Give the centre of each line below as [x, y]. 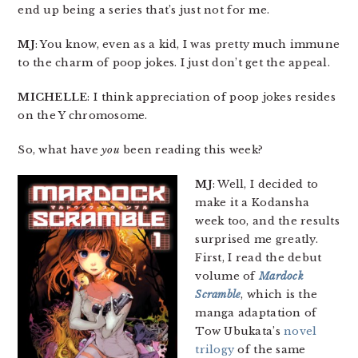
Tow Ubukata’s [240, 331]
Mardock [281, 276]
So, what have [60, 150]
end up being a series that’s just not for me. [144, 10]
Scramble [218, 294]
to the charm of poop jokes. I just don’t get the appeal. [174, 63]
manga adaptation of [256, 313]
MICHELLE [53, 97]
